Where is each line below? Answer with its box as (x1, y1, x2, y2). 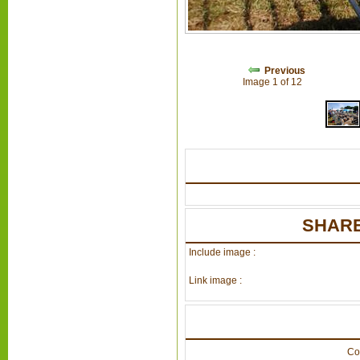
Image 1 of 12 (243, 76, 308, 88)
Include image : (188, 246, 256, 258)
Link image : (188, 275, 242, 287)
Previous (264, 64, 306, 76)
